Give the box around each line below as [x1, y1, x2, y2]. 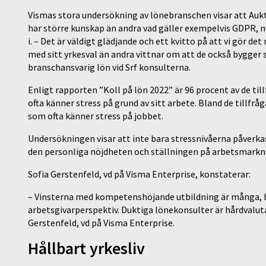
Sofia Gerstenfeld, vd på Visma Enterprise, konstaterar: [28, 168, 251, 180]
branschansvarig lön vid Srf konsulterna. [28, 61, 191, 73]
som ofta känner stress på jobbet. [28, 110, 163, 122]
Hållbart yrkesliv [28, 237, 145, 259]
